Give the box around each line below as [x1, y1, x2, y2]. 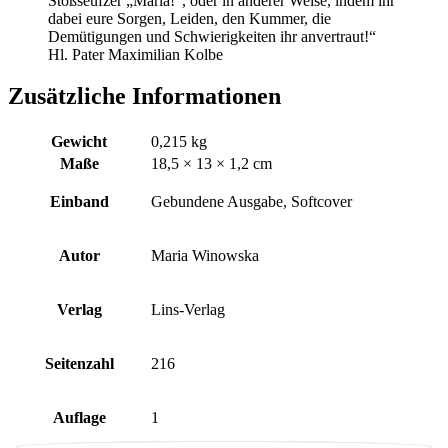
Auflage [52, 409, 106, 427]
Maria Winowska [151, 247, 259, 265]
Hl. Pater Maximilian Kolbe [48, 45, 223, 63]
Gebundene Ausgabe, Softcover [151, 193, 352, 211]
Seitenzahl [44, 355, 114, 373]
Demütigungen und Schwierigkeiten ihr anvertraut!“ [48, 27, 376, 45]
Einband [49, 193, 109, 211]
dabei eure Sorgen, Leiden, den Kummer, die [48, 9, 331, 27]
